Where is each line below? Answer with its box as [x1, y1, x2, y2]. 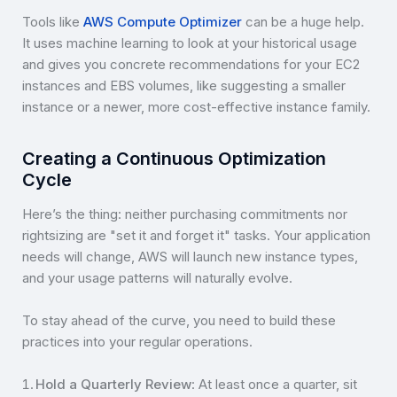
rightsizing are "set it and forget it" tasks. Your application [22, 227, 370, 245]
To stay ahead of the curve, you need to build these [22, 312, 336, 330]
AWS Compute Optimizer [83, 13, 242, 31]
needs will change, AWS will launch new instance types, [22, 248, 358, 266]
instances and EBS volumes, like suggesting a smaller [22, 77, 346, 95]
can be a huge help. [242, 13, 364, 31]
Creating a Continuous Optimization [22, 148, 326, 170]
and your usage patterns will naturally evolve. [22, 269, 292, 287]
